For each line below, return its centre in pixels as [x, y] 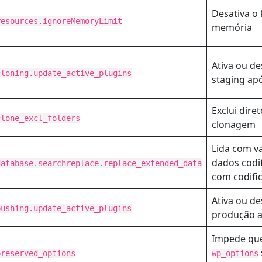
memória [232, 27]
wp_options [235, 253]
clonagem [234, 125]
